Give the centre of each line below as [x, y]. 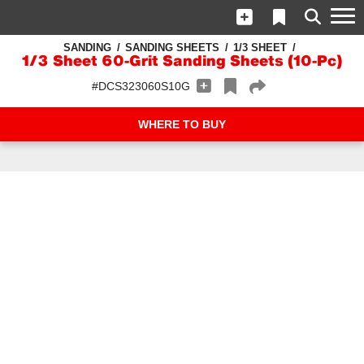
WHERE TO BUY [182, 124]
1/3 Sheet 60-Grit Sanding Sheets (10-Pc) [182, 62]
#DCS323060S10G [141, 86]
